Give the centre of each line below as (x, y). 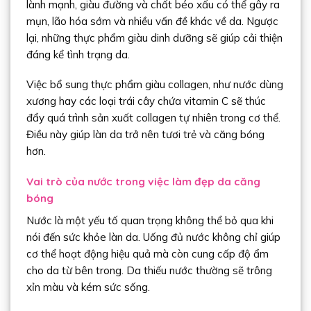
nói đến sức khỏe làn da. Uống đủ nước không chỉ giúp (153, 237)
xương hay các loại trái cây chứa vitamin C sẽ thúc (146, 101)
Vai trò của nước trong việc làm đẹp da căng (143, 182)
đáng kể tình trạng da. (78, 54)
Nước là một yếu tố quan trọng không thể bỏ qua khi (150, 220)
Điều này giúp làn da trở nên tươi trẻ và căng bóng (145, 135)
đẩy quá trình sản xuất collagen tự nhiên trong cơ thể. (153, 118)
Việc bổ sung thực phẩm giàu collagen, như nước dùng (154, 85)
